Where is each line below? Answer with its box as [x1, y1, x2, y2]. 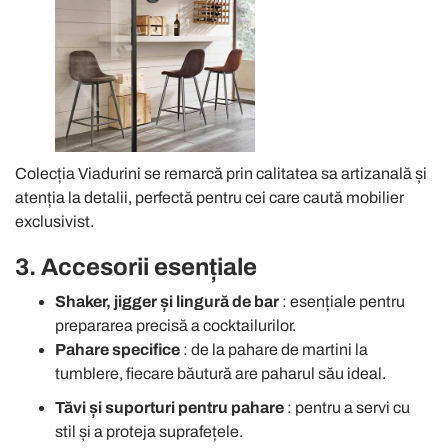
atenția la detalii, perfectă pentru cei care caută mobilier [15, 188, 404, 206]
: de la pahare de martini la [180, 340, 368, 358]
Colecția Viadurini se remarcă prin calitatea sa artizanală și [15, 164, 427, 182]
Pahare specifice [55, 340, 180, 358]
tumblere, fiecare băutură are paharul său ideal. [55, 364, 386, 382]
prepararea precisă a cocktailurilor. [55, 316, 296, 334]
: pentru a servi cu [284, 398, 410, 416]
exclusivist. [15, 212, 94, 230]
